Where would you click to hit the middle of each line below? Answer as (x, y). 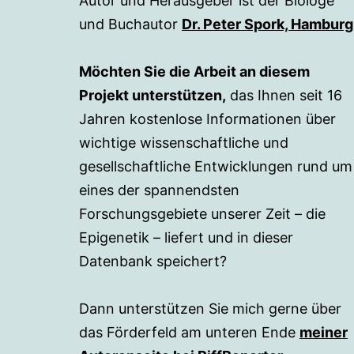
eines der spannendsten (159, 190)
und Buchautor (130, 24)
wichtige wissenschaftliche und (184, 143)
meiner (324, 332)
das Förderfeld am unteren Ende (189, 332)
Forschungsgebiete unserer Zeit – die (202, 214)
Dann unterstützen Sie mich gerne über (210, 309)
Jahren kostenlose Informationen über (207, 119)
